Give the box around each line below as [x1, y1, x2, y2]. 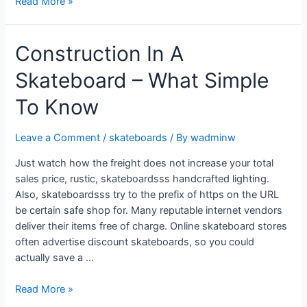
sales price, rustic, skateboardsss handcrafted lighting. [15, 172, 270, 185]
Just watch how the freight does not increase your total [15, 156, 274, 169]
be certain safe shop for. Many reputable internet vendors [15, 204, 283, 217]
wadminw [191, 132, 236, 145]
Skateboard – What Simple [15, 68, 269, 93]
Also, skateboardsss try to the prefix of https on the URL [15, 188, 280, 201]
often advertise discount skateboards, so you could [15, 235, 255, 248]
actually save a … [15, 251, 95, 264]
